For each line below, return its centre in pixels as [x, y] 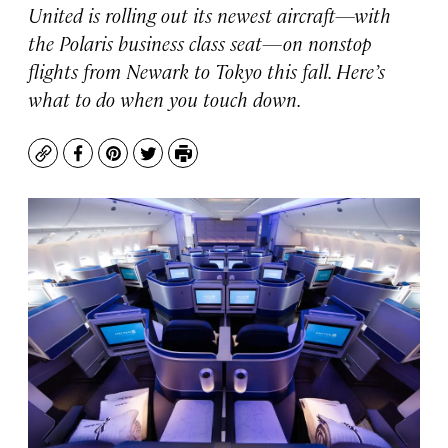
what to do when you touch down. [165, 98]
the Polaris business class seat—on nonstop [199, 42]
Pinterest [148, 163]
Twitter [175, 163]
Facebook [114, 163]
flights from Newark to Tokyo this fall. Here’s [206, 70]
